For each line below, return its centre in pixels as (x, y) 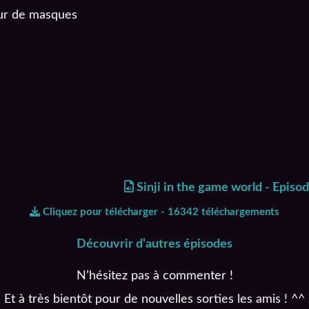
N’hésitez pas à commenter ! (154, 276)
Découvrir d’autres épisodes (154, 244)
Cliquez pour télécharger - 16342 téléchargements (160, 212)
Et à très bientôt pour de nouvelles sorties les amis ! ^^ (154, 299)
